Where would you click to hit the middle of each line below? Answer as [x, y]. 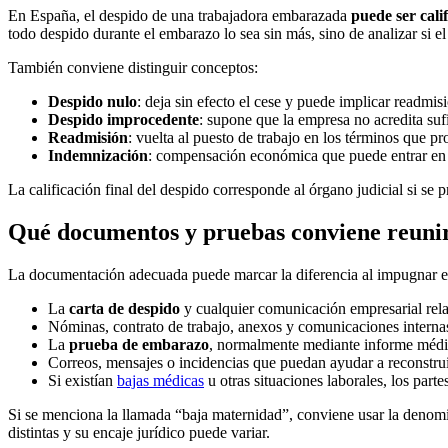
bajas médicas [160, 380]
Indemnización [98, 155]
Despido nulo [92, 101]
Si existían [82, 380]
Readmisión [88, 137]
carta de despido [124, 308]
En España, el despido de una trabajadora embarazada [179, 15]
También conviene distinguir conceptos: [133, 67]
